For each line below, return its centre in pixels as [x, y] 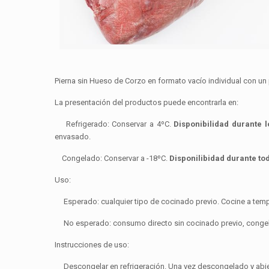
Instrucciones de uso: [92, 245]
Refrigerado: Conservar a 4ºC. [114, 124]
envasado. [72, 137]
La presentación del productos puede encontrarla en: [148, 102]
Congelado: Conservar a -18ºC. [112, 158]
